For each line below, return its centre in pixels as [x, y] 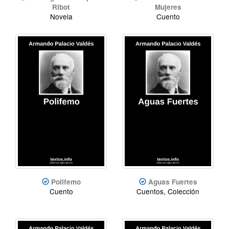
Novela [61, 16]
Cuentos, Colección [168, 191]
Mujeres [168, 7]
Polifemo [66, 181]
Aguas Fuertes [173, 181]
